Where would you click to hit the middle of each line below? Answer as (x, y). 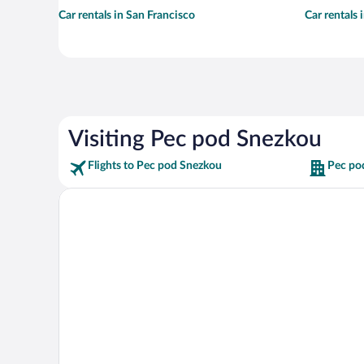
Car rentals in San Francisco (127, 15)
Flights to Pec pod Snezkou (155, 165)
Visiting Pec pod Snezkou (195, 139)
